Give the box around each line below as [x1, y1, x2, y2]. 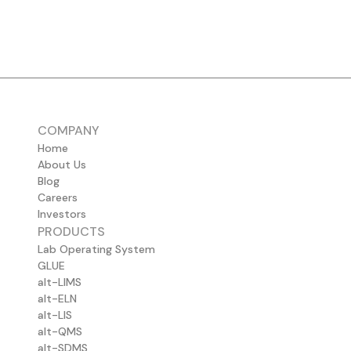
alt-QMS [38, 324, 82, 339]
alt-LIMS [38, 275, 81, 290]
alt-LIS [38, 308, 72, 323]
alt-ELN [38, 291, 77, 306]
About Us [38, 157, 86, 172]
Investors [38, 207, 86, 222]
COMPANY [38, 122, 100, 139]
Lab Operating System [38, 242, 155, 257]
